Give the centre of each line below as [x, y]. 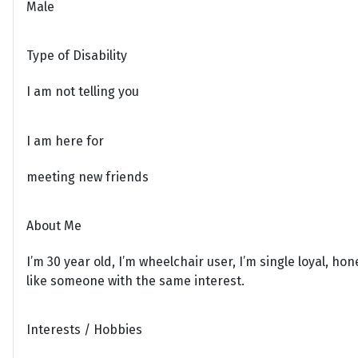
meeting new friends [88, 177]
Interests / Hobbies [84, 330]
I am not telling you [83, 92]
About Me [54, 226]
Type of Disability [77, 56]
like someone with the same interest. [135, 281]
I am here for [65, 141]
